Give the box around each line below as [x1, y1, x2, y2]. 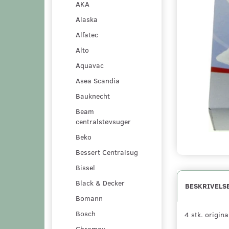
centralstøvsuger [76, 116, 131, 126]
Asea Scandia [76, 75, 120, 85]
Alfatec [76, 29, 98, 39]
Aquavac [76, 60, 104, 70]
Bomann [76, 193, 103, 203]
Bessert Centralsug [76, 147, 138, 157]
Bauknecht [76, 90, 110, 101]
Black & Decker [76, 177, 125, 188]
